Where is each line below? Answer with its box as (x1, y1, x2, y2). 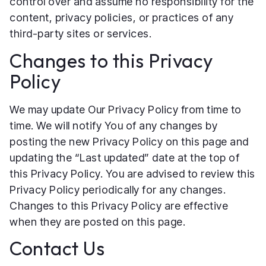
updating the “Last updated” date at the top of (9, 151, 239, 164)
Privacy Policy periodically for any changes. (9, 183, 226, 196)
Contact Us (9, 236, 104, 260)
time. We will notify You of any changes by (9, 119, 217, 132)
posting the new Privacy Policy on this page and (9, 135, 249, 148)
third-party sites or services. (9, 27, 151, 40)
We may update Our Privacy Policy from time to (9, 103, 242, 116)
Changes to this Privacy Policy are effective (9, 199, 228, 212)
